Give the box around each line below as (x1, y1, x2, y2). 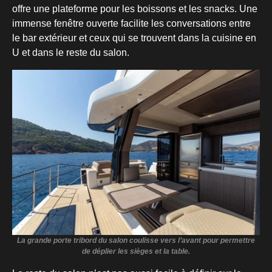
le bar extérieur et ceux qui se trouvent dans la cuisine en (12, 33, 256, 44)
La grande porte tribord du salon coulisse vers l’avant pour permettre (17, 236, 255, 245)
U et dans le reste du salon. (12, 47, 129, 58)
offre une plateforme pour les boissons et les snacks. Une (12, 4, 257, 15)
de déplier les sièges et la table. (82, 247, 190, 256)
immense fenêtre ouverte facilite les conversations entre (12, 18, 251, 29)
